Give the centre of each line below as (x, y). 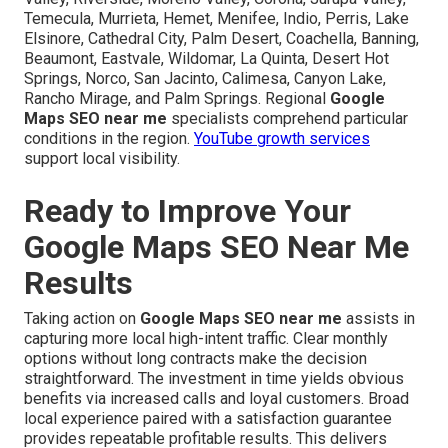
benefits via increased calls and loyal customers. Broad (216, 398)
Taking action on (82, 318)
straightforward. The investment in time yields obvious (214, 378)
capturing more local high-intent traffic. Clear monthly (206, 338)
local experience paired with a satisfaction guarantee (208, 418)
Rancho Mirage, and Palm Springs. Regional (177, 98)
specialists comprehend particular (287, 118)
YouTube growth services (282, 138)
